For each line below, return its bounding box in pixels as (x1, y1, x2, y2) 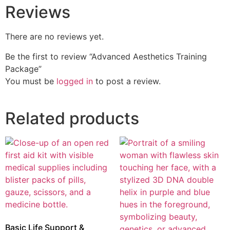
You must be (5, 75, 56, 86)
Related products (5, 108, 139, 128)
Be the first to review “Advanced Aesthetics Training (5, 51, 207, 62)
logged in (56, 75, 93, 86)
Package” (5, 63, 42, 74)
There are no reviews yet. (5, 31, 104, 42)
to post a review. (93, 75, 161, 86)
